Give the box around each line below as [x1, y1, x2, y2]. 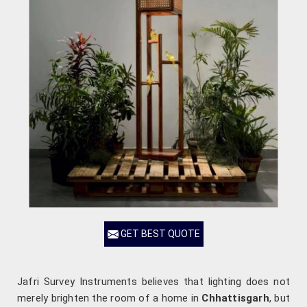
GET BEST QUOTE [118, 228, 200, 239]
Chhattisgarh [201, 292, 269, 305]
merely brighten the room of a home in [17, 292, 202, 305]
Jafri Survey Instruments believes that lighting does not [17, 275, 290, 288]
